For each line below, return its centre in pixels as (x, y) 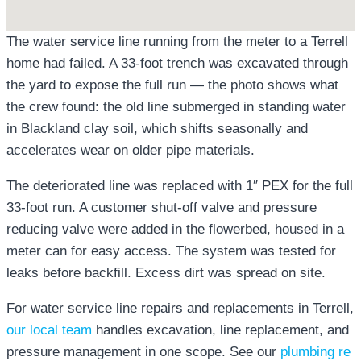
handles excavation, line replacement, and (220, 330)
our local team (49, 330)
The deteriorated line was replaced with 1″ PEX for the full (180, 185)
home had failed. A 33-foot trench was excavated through (177, 63)
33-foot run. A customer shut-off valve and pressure (162, 207)
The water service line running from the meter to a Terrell (177, 41)
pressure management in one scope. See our (143, 351)
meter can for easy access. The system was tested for (171, 251)
